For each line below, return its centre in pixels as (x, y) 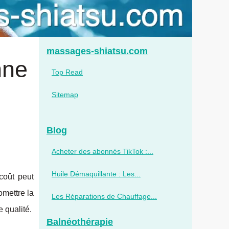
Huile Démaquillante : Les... (96, 174)
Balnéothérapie (80, 222)
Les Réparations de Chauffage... (104, 196)
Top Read (67, 72)
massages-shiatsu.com (97, 51)
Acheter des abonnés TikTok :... (102, 151)
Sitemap (65, 95)
